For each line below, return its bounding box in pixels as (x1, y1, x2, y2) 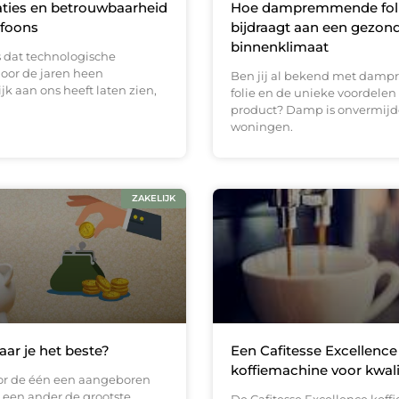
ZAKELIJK (132, 191, 175, 204)
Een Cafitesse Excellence (231, 342, 397, 360)
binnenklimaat (231, 37, 329, 55)
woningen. (231, 118, 293, 134)
